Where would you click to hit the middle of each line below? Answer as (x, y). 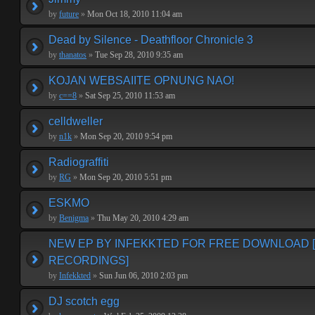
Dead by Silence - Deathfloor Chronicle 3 (151, 40)
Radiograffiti (79, 162)
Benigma (74, 218)
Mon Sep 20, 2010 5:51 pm (124, 177)
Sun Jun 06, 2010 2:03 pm (142, 276)
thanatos (73, 55)
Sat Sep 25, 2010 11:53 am (129, 96)
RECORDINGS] (89, 261)
